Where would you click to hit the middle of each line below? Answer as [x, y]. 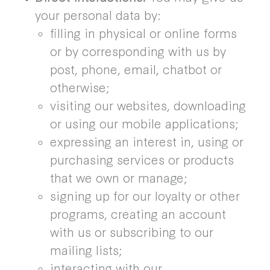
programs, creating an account [138, 213]
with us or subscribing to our [131, 231]
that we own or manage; [118, 177]
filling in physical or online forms [143, 33]
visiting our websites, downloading [148, 105]
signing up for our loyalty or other [145, 195]
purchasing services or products [142, 159]
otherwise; [80, 87]
